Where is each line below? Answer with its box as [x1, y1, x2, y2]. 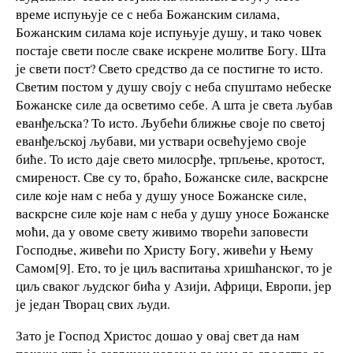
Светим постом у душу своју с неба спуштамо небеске [16, 76, 332, 95]
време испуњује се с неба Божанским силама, [16, 4, 280, 23]
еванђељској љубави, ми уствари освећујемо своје [16, 131, 307, 150]
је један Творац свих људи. [16, 294, 170, 313]
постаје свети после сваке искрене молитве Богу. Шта [16, 40, 326, 59]
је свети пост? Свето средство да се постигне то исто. [16, 58, 323, 77]
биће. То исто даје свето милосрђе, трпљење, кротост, [16, 149, 325, 168]
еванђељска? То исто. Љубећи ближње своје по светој [16, 113, 325, 132]
